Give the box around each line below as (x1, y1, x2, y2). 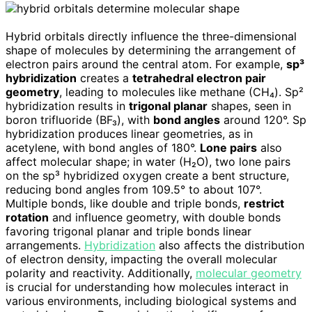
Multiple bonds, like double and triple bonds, (6, 196, 244, 211)
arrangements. (6, 238, 84, 253)
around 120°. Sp (220, 113, 306, 127)
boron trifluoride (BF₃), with (6, 113, 153, 127)
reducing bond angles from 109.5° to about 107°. (6, 182, 262, 197)
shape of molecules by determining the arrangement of (6, 43, 296, 58)
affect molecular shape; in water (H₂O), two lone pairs (6, 155, 290, 169)
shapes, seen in (208, 99, 291, 114)
